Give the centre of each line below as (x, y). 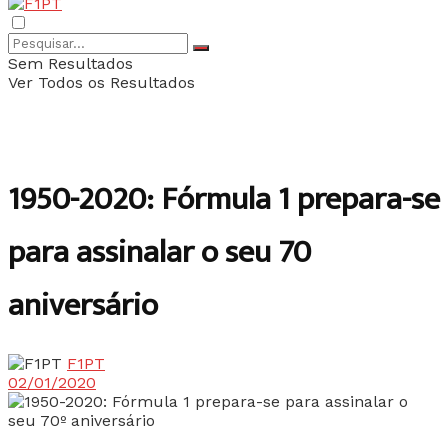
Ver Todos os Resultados (101, 82)
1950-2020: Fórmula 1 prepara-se (224, 200)
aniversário (83, 306)
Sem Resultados (70, 63)
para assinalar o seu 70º (173, 253)
